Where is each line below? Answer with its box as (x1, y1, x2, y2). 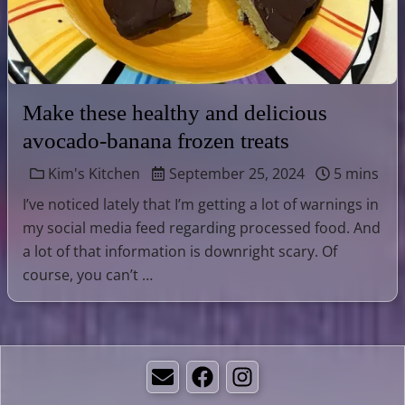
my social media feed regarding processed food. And (23, 217, 381, 238)
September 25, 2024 (165, 163, 305, 184)
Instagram (240, 377, 311, 398)
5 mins (330, 163, 379, 184)
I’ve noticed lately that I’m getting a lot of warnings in (23, 193, 379, 214)
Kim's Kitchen (44, 163, 140, 184)
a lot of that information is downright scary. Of (23, 240, 337, 261)
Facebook (201, 377, 267, 398)
